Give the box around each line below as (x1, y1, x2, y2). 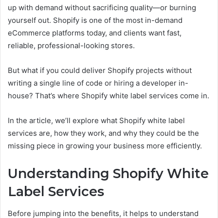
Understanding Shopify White (8, 165, 209, 182)
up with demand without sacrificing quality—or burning (8, 3, 196, 12)
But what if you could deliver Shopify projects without (8, 66, 192, 75)
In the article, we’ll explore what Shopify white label (8, 116, 185, 125)
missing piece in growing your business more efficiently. (8, 141, 202, 150)
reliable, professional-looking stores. (8, 41, 135, 50)
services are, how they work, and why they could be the (8, 128, 199, 138)
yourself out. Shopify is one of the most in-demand (8, 16, 182, 25)
